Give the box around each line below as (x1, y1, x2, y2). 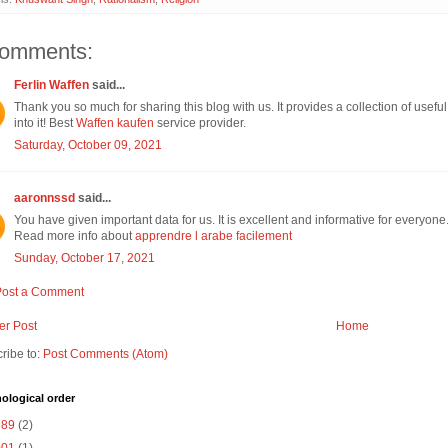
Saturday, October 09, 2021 (14, 138, 162, 153)
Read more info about (14, 229, 135, 244)
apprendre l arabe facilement (135, 229, 292, 244)
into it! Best (14, 116, 76, 131)
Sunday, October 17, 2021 (14, 251, 155, 266)
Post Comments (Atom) (43, 347, 168, 362)
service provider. (154, 116, 246, 131)
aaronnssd (14, 191, 75, 206)
